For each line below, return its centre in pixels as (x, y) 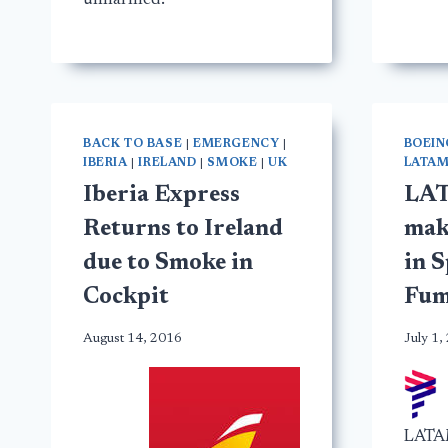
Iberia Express (161, 196)
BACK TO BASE (133, 144)
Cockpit (126, 298)
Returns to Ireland (183, 230)
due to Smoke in (168, 264)
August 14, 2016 (132, 338)
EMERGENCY (236, 144)
